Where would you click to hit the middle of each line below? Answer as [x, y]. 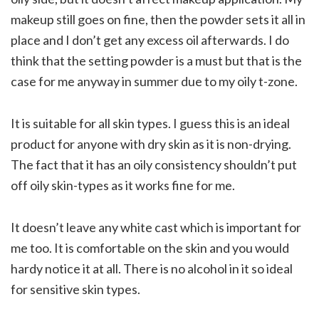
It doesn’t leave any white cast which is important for [156, 227]
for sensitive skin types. [75, 289]
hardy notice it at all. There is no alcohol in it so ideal [152, 268]
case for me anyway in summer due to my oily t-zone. [154, 81]
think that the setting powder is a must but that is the [156, 60]
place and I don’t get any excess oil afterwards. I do [150, 40]
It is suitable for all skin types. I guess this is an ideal [150, 123]
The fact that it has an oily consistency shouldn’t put [154, 164]
